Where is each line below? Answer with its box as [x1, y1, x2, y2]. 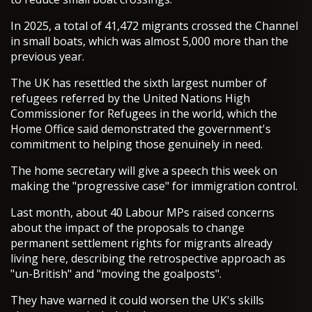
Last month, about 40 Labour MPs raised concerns [10, 205, 274, 221]
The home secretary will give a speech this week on [10, 163, 277, 179]
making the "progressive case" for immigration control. [10, 178, 297, 194]
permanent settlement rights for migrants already [10, 235, 272, 251]
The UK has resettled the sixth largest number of [10, 75, 267, 91]
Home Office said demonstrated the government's [10, 121, 271, 137]
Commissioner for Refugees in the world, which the [10, 106, 277, 122]
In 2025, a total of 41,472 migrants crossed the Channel [10, 18, 298, 34]
